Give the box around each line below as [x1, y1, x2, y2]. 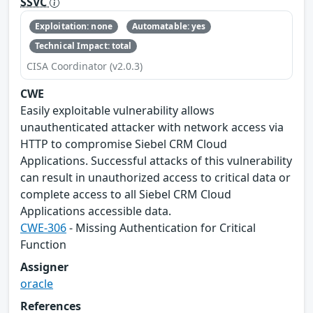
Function [20, 237, 66, 253]
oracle [20, 276, 53, 292]
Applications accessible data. [20, 203, 171, 219]
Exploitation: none [34, 20, 112, 32]
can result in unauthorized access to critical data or [20, 170, 291, 186]
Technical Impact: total [34, 40, 132, 52]
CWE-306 [20, 220, 66, 236]
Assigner [20, 259, 68, 275]
